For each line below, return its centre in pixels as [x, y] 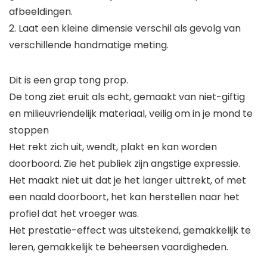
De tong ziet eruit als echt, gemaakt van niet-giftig [127, 97]
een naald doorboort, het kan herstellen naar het [124, 197]
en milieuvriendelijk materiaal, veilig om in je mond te [131, 114]
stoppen [29, 131]
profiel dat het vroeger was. [74, 214]
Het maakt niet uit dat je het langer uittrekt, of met [128, 181]
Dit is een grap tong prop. [69, 80]
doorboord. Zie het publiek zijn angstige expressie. [125, 164]
